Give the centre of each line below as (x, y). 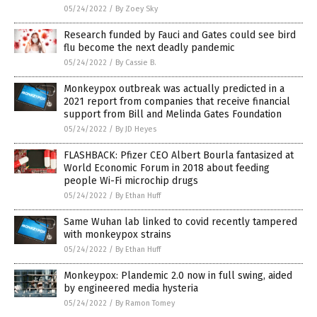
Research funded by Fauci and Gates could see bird (180, 35)
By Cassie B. (136, 62)
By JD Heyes (136, 129)
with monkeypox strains (117, 234)
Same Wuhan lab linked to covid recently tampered (180, 221)
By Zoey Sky (137, 8)
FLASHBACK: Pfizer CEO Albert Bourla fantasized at (179, 155)
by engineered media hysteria (131, 288)
